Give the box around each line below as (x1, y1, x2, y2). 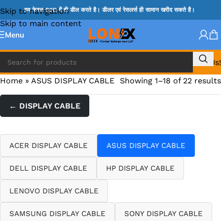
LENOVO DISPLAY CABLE (9, 186, 99, 195)
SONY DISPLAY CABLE (124, 209, 203, 218)
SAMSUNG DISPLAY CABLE (9, 209, 106, 218)
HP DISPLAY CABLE (106, 164, 175, 173)
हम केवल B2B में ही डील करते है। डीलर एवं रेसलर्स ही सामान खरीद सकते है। (24, 6, 197, 13)
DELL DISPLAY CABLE (9, 164, 87, 173)
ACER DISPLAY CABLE (9, 141, 88, 150)
